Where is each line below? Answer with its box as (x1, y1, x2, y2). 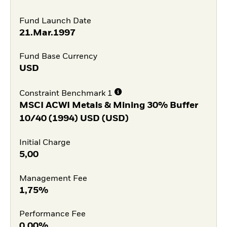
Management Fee (19, 174, 87, 183)
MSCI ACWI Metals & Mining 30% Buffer (19, 101, 198, 110)
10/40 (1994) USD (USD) (19, 114, 129, 123)
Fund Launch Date (19, 17, 91, 25)
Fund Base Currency (19, 53, 97, 61)
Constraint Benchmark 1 (19, 90, 112, 98)
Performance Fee (19, 210, 86, 219)
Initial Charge (19, 138, 70, 147)
